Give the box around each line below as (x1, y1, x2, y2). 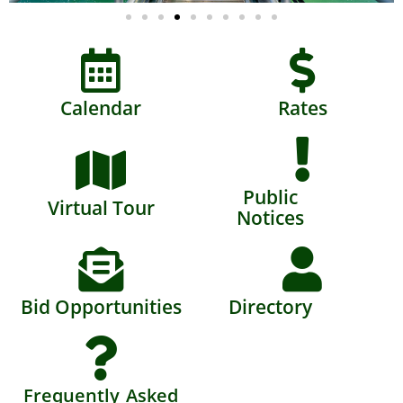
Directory (228, 294, 312, 319)
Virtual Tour (47, 194, 155, 220)
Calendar (60, 95, 141, 121)
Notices (236, 205, 304, 230)
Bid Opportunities (20, 294, 182, 319)
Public (242, 184, 298, 210)
